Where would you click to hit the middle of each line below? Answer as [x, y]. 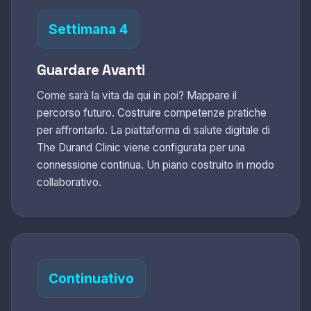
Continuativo [91, 278]
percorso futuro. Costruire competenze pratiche [152, 112]
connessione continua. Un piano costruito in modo [155, 165]
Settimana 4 [88, 29]
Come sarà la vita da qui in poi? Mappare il [137, 95]
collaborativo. [69, 182]
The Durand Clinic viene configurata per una [141, 147]
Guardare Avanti [91, 70]
